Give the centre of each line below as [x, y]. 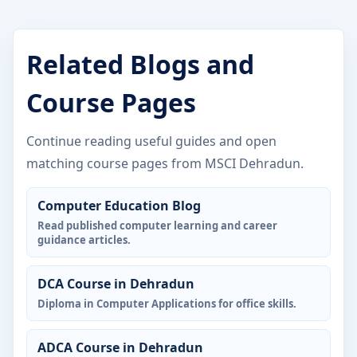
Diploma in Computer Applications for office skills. [167, 303]
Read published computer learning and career [157, 225]
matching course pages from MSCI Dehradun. [165, 163]
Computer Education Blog [119, 205]
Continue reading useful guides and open [151, 141]
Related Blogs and [140, 64]
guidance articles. [84, 239]
